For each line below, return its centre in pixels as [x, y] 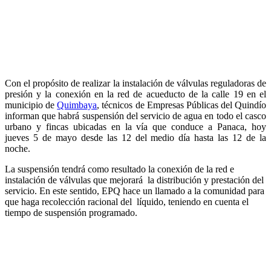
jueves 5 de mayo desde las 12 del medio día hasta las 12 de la [135, 137]
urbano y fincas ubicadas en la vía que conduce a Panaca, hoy [135, 126]
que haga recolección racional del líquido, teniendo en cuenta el [127, 201]
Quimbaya [77, 105]
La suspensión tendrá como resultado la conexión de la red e [119, 169]
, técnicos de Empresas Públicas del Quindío [181, 105]
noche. [18, 148]
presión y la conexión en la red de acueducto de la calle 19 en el [135, 94]
